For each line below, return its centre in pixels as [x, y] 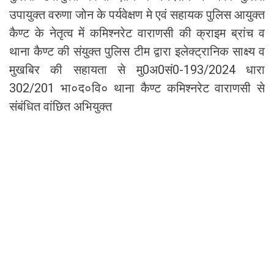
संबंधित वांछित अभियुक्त [61, 106]
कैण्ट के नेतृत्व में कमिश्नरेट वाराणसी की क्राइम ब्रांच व [137, 33]
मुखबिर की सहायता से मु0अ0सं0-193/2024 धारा [137, 69]
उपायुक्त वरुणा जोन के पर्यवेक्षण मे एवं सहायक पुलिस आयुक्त [137, 14]
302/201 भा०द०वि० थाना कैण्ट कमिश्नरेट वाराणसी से [137, 88]
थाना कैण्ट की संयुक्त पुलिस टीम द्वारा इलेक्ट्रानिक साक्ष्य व [137, 51]
